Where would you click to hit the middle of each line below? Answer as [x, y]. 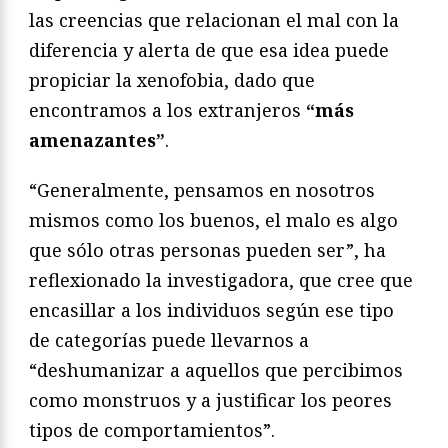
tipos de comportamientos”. [152, 429]
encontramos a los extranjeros [167, 109]
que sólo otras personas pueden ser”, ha [207, 249]
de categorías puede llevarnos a [169, 339]
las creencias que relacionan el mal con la [214, 19]
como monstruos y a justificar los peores [210, 399]
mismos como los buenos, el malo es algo [213, 219]
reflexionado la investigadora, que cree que [221, 279]
